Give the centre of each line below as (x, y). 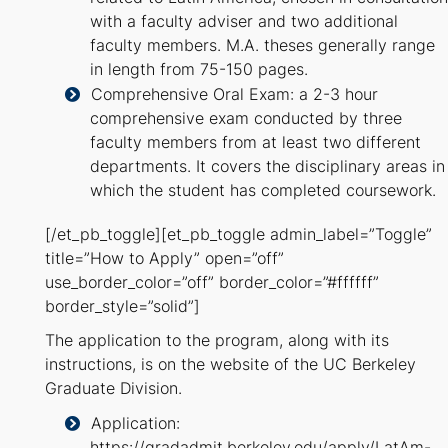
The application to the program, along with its (217, 341)
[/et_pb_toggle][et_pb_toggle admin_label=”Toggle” (238, 235)
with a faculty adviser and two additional (244, 22)
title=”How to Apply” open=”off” (164, 259)
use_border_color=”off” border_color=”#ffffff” (212, 283)
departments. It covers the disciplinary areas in (267, 167)
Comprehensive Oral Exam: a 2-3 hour (234, 95)
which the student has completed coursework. (263, 191)
